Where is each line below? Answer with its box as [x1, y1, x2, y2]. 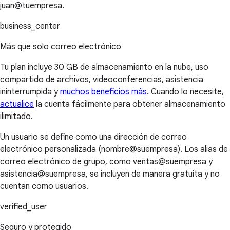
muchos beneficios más [60, 87, 147, 98]
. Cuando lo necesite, [147, 87, 224, 98]
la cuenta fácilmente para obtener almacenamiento [34, 99, 225, 110]
